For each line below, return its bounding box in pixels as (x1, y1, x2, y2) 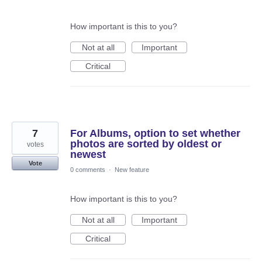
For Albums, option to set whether (70, 127, 240, 140)
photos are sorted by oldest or (70, 138, 222, 150)
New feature (115, 166, 149, 174)
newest (70, 149, 106, 161)
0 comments (70, 166, 105, 174)
